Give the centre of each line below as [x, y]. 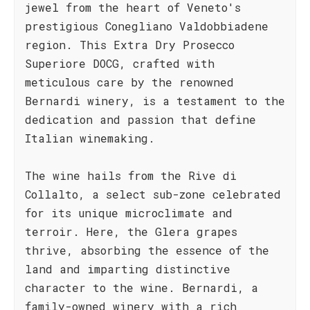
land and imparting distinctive [128, 269]
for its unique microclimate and [129, 213]
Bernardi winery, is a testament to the [155, 101]
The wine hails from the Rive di [131, 175]
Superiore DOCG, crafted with [120, 63]
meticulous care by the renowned [129, 82]
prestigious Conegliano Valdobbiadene [147, 26]
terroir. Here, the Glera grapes [131, 231]
